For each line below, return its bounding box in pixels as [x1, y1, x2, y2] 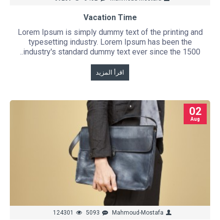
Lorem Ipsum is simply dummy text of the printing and [17, 27, 203, 37]
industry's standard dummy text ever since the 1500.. [23, 47, 200, 56]
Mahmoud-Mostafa [111, 209, 164, 217]
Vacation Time [83, 12, 137, 22]
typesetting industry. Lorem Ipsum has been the [28, 37, 192, 47]
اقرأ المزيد [96, 68, 125, 76]
